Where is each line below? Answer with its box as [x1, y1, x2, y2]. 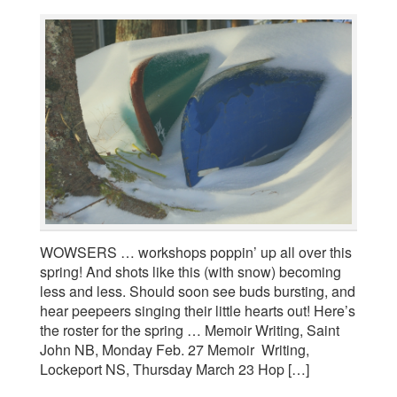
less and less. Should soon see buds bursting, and [40, 281, 355, 302]
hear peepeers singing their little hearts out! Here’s [40, 300, 355, 322]
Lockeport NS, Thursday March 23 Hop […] [40, 359, 309, 380]
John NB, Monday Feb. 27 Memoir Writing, [40, 339, 309, 361]
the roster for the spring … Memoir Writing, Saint [40, 320, 339, 341]
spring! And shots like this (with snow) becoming [40, 261, 341, 283]
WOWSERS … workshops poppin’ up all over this [40, 242, 352, 263]
